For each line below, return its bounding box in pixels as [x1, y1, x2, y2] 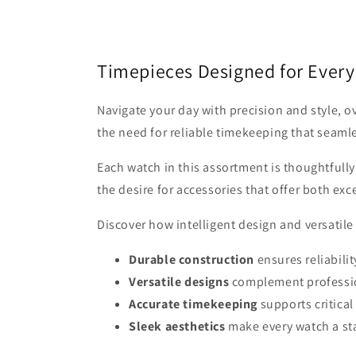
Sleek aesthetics [129, 317, 226, 335]
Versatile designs [129, 273, 230, 290]
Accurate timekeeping [129, 295, 257, 312]
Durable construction [129, 250, 254, 268]
